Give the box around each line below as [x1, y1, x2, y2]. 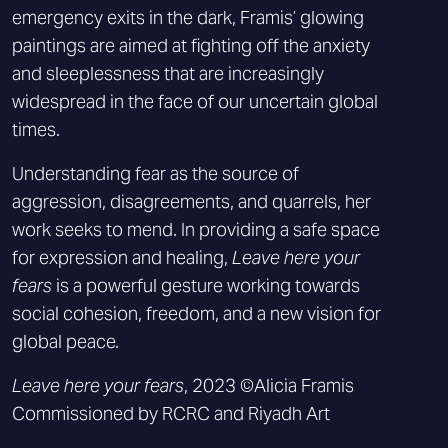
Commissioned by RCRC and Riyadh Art [12, 402, 330, 425]
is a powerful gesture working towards [52, 274, 360, 297]
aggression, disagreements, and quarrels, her [12, 190, 371, 213]
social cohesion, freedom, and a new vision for [12, 302, 381, 325]
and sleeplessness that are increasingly [12, 62, 324, 85]
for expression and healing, [12, 246, 232, 269]
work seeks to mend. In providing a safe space [12, 218, 380, 241]
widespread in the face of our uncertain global [12, 90, 378, 113]
